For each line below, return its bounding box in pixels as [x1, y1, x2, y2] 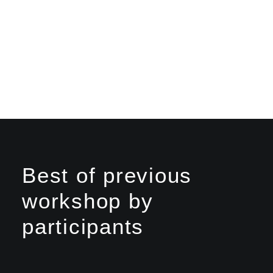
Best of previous [22, 163, 192, 187]
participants [22, 214, 144, 238]
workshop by [22, 189, 154, 213]
